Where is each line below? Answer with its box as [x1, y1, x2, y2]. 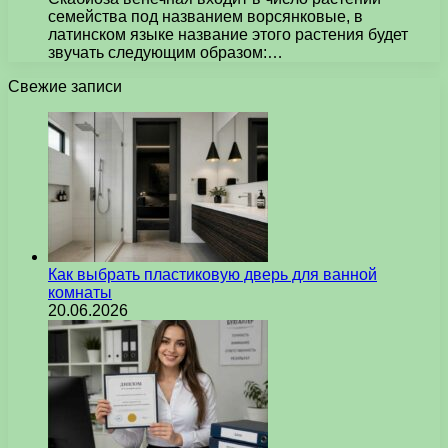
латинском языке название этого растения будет [48, 25, 408, 43]
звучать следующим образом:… [48, 43, 283, 61]
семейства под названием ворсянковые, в [48, 7, 363, 25]
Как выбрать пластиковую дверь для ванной [48, 265, 377, 283]
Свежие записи [8, 77, 122, 95]
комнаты [48, 283, 112, 301]
